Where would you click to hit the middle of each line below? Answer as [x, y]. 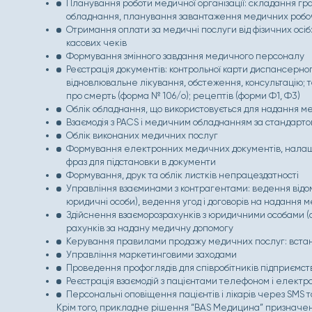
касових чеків [96, 42]
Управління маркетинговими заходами [151, 254]
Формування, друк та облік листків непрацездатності [182, 175]
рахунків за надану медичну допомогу [149, 228]
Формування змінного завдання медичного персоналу [185, 56]
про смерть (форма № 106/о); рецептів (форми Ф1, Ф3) [183, 95]
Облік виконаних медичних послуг [142, 135]
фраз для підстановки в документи [141, 162]
